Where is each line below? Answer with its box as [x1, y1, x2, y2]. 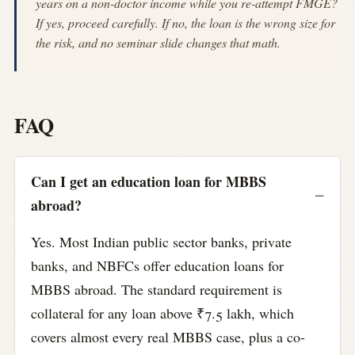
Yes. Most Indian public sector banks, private [31, 231, 292, 251]
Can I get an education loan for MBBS [31, 170, 266, 192]
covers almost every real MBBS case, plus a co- [31, 326, 305, 346]
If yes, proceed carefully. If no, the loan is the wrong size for [36, 14, 335, 32]
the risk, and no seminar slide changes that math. [36, 34, 281, 52]
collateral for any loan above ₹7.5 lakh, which [31, 303, 294, 323]
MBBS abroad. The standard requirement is [31, 279, 282, 299]
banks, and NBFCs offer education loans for [31, 255, 284, 275]
